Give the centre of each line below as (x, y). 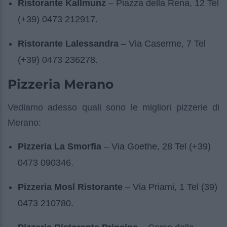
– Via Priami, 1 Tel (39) (170, 187)
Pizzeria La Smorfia (60, 147)
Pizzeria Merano (61, 84)
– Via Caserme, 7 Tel (162, 44)
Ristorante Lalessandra (68, 44)
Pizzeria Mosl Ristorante (70, 187)
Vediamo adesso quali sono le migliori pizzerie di (113, 108)
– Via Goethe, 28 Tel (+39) (156, 147)
